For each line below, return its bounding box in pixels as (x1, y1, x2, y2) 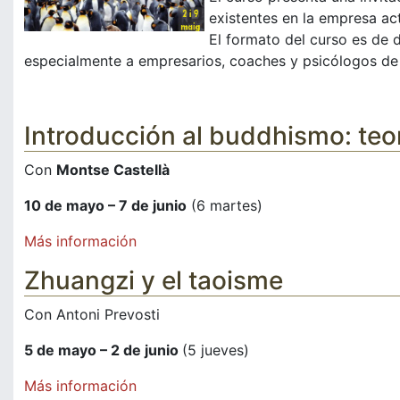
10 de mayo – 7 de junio (24, 196, 187, 215)
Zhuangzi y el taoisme (24, 265, 283, 296)
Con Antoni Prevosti (24, 305, 160, 324)
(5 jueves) (182, 341, 249, 360)
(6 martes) (187, 196, 262, 215)
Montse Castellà (56, 161, 170, 179)
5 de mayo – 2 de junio (24, 341, 182, 360)
